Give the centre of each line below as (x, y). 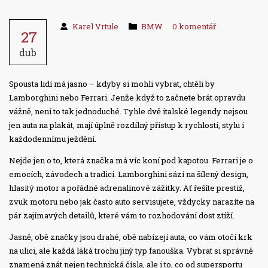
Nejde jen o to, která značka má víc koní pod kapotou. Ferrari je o (131, 161)
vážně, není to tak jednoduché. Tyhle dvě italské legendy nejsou (128, 112)
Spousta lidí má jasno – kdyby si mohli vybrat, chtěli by (112, 84)
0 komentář (194, 27)
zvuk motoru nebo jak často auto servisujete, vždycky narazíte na (132, 202)
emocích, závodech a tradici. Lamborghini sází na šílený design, (129, 174)
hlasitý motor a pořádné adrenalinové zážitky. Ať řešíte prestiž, (127, 188)
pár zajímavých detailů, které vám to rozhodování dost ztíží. (122, 216)
